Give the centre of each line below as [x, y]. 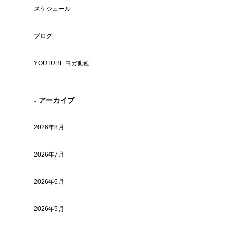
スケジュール [52, 9]
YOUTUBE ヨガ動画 [62, 63]
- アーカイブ [54, 100]
